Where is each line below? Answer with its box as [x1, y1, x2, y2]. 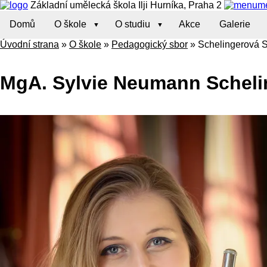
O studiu [115, 19, 150, 30]
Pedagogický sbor [111, 39, 188, 49]
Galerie [219, 19, 250, 30]
